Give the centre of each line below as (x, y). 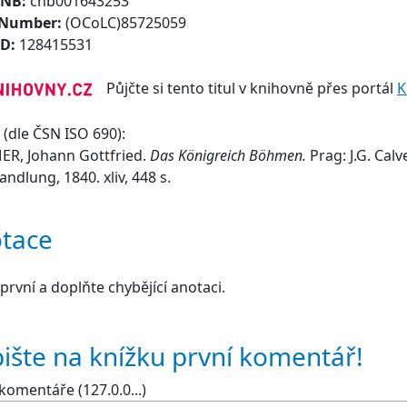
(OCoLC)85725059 (126, 23)
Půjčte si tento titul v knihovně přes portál (244, 88)
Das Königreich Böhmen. (230, 156)
